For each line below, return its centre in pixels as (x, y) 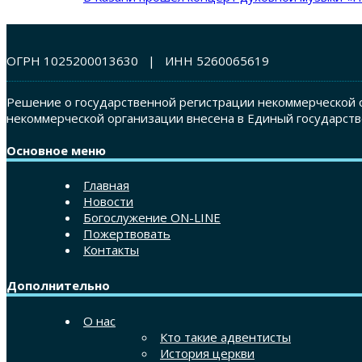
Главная (106, 185)
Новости (108, 202)
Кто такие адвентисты (225, 337)
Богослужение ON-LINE (152, 218)
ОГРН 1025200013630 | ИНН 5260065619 (138, 60)
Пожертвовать (127, 234)
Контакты (111, 250)
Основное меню (56, 150)
